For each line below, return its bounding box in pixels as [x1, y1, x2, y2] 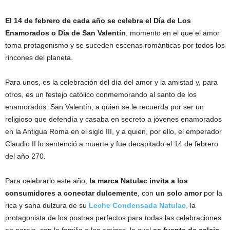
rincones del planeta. [5, 53, 73, 62]
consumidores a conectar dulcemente [5, 189, 138, 198]
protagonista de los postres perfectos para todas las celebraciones [5, 214, 221, 222]
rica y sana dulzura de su [5, 201, 89, 210]
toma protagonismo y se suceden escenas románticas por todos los [5, 41, 225, 50]
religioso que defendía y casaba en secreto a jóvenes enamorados [5, 115, 222, 124]
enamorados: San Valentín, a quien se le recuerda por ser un [5, 103, 204, 111]
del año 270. [5, 152, 46, 161]
